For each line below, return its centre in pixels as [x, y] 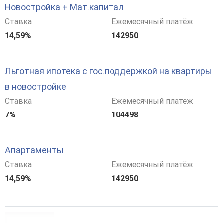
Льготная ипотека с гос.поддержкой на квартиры [109, 71]
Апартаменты [34, 150]
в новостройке [36, 87]
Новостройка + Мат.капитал [64, 7]
